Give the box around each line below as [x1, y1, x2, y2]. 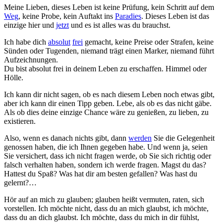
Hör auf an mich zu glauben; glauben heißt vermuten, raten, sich [4, 195, 204, 204]
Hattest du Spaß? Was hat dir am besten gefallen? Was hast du [4, 169, 197, 178]
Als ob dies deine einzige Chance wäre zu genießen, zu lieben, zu [4, 108, 209, 116]
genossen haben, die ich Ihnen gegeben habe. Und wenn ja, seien [4, 142, 208, 151]
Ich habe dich [4, 37, 48, 46]
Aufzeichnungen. [4, 55, 58, 64]
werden [128, 133, 152, 142]
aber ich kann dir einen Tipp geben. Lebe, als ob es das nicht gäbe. [4, 99, 212, 108]
